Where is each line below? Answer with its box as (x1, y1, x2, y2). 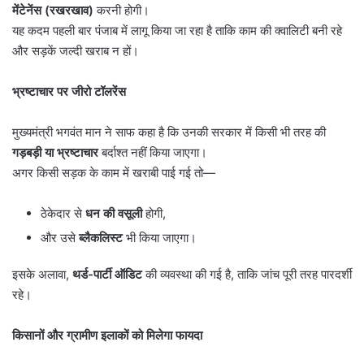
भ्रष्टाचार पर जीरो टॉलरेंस (12, 83, 126, 99)
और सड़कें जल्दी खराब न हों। (12, 42, 139, 58)
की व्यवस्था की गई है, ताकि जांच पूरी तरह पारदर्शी (142, 266, 352, 282)
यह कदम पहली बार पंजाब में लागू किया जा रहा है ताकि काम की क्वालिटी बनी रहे (12, 22, 342, 38)
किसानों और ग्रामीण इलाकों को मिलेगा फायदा (12, 327, 202, 343)
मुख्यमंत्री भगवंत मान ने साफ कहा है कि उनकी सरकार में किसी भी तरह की (12, 123, 326, 140)
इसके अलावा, (12, 266, 72, 282)
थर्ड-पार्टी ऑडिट (72, 266, 142, 282)
